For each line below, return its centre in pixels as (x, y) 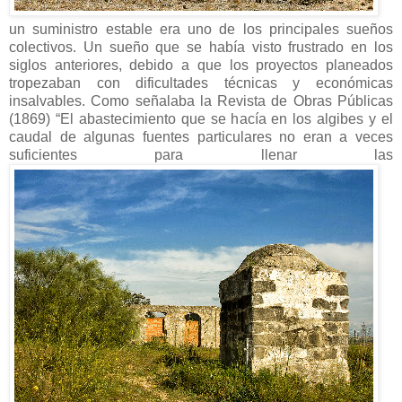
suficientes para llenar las (201, 154)
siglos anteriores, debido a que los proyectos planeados (201, 65)
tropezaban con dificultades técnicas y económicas (201, 83)
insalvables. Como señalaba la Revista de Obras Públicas (201, 100)
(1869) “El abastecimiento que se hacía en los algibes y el (201, 118)
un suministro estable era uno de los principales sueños (201, 29)
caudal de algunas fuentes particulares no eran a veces (201, 136)
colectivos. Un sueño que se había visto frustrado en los (201, 47)
